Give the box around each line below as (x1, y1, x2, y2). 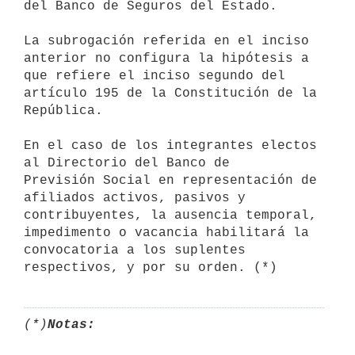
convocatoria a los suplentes (24, 242, 246, 258)
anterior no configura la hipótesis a (24, 51, 309, 66)
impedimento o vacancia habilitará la (24, 225, 309, 240)
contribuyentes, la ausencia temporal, (24, 208, 317, 223)
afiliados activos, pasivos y (24, 190, 246, 205)
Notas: (48, 317, 95, 332)
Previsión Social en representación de (24, 173, 317, 188)
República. (24, 103, 103, 118)
